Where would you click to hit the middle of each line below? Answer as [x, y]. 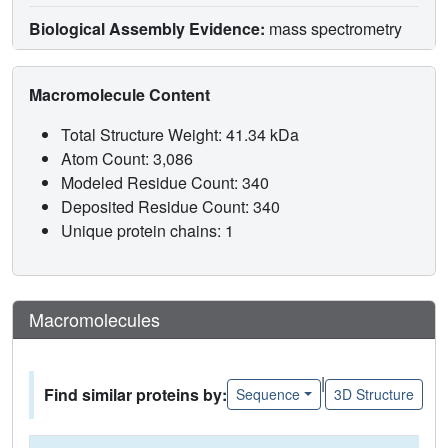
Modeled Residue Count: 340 [167, 182]
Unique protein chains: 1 [147, 230]
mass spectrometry [333, 28]
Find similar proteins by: [135, 394]
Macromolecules [94, 318]
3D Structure [373, 394]
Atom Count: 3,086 [129, 158]
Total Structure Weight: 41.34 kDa [182, 134]
